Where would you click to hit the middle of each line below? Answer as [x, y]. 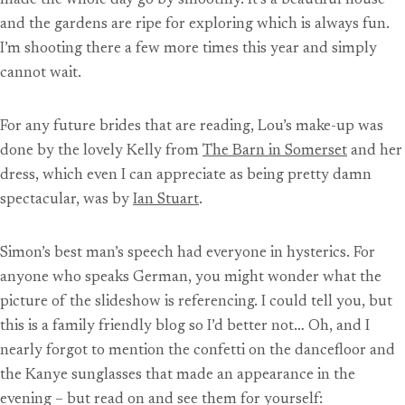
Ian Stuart [166, 200]
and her [375, 151]
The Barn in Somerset [275, 151]
